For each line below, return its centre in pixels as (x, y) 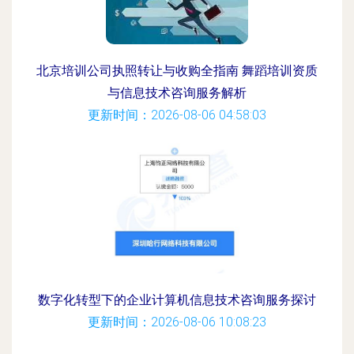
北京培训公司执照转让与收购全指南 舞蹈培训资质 (177, 71)
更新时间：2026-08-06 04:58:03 (177, 115)
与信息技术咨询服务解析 (177, 93)
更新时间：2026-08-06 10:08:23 (177, 322)
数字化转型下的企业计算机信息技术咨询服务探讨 (177, 300)
